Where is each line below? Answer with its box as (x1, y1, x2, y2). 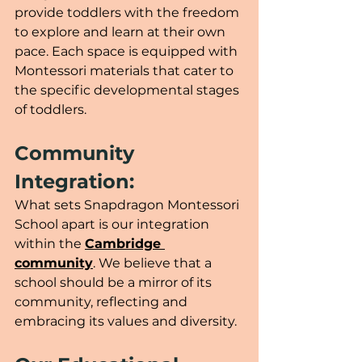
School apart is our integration (15, 216, 213, 232)
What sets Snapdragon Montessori (15, 196, 242, 213)
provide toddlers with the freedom (15, 4, 242, 20)
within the (15, 235, 85, 251)
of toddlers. (15, 101, 86, 117)
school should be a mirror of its (15, 274, 215, 290)
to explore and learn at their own (15, 23, 229, 40)
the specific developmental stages (15, 82, 242, 98)
